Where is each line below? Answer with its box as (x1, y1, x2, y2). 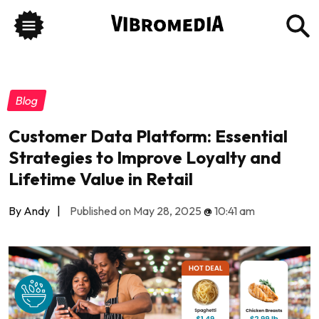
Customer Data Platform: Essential (9, 125, 288, 147)
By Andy (9, 203, 50, 218)
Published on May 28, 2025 (70, 203, 202, 218)
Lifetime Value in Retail (9, 167, 193, 189)
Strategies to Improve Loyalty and (9, 146, 281, 168)
